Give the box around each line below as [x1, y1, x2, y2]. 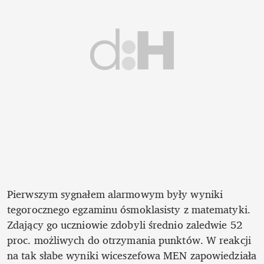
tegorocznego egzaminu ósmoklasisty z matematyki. [7, 200, 250, 218]
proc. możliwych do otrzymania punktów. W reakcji [7, 230, 251, 249]
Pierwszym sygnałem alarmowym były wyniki [7, 184, 223, 203]
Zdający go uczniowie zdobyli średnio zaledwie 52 [7, 215, 242, 233]
